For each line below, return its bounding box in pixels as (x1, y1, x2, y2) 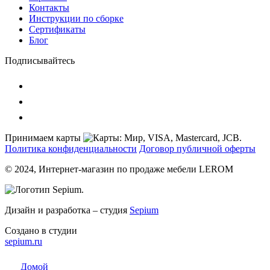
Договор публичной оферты (139, 143, 256, 154)
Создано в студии (5, 225, 77, 236)
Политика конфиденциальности (5, 143, 137, 154)
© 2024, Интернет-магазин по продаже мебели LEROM (5, 164, 233, 175)
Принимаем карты (5, 133, 81, 143)
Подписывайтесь (5, 55, 75, 66)
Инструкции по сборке (29, 13, 124, 24)
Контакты (29, 2, 69, 13)
